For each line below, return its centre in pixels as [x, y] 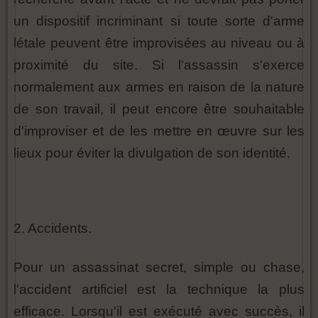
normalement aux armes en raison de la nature [159, 87]
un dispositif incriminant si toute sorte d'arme [159, 21]
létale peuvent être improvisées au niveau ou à [159, 43]
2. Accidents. [53, 229]
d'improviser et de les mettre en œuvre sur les [159, 131]
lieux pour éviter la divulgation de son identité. [152, 153]
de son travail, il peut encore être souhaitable [159, 109]
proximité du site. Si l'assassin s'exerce [159, 65]
